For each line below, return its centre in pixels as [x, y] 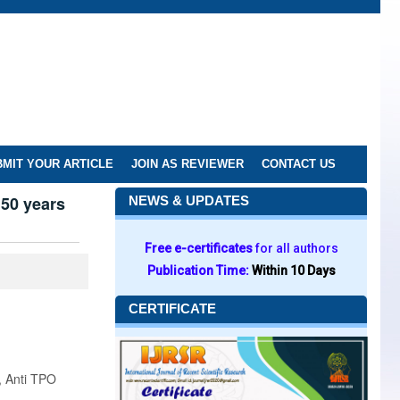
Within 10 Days [293, 271]
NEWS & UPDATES [189, 200]
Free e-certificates [200, 248]
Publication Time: [199, 271]
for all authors [296, 248]
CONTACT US [299, 164]
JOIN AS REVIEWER [187, 164]
